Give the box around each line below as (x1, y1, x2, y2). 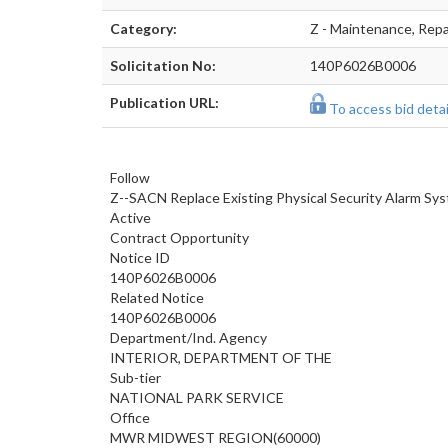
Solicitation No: (110, 57, 216, 74)
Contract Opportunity (110, 229, 249, 246)
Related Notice (110, 289, 204, 306)
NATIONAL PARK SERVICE (110, 389, 284, 406)
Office (110, 409, 150, 426)
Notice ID (110, 249, 170, 266)
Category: (110, 20, 177, 37)
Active (110, 209, 151, 226)
